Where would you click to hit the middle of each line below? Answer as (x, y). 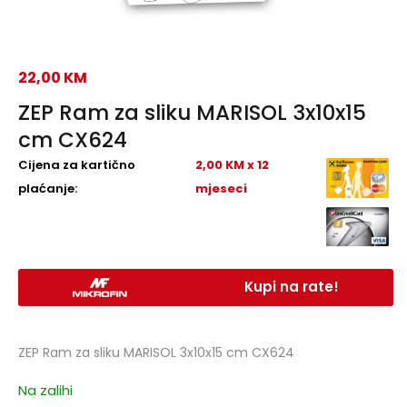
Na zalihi (45, 391)
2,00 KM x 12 (232, 165)
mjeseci (221, 189)
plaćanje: (48, 189)
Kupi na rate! (292, 287)
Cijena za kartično (77, 165)
